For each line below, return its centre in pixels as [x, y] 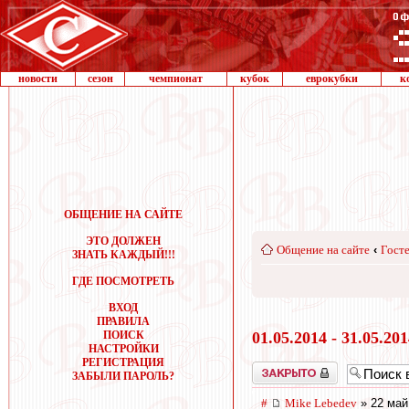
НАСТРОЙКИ [123, 349]
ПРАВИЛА [123, 321]
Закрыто [271, 367]
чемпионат [176, 79]
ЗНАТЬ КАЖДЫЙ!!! [123, 255]
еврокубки [332, 79]
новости [38, 79]
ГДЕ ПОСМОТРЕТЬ [123, 281]
